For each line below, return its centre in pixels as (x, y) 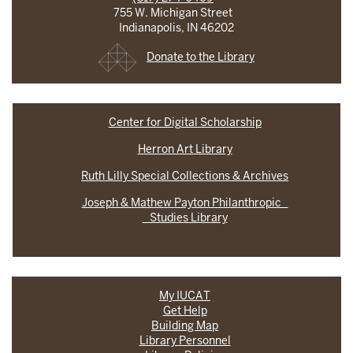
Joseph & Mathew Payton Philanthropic (185, 203)
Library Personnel (185, 340)
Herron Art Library (185, 149)
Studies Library (185, 217)
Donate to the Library (201, 56)
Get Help (185, 310)
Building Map (185, 325)
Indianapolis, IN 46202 (176, 28)
